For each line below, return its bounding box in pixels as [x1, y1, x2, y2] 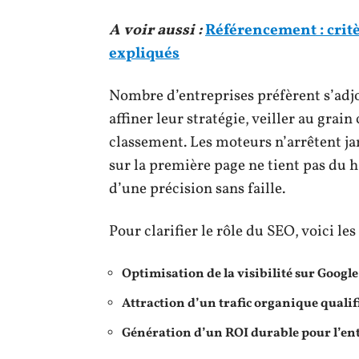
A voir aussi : [109, 19, 202, 41]
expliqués [109, 42, 179, 64]
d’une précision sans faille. [109, 178, 285, 200]
